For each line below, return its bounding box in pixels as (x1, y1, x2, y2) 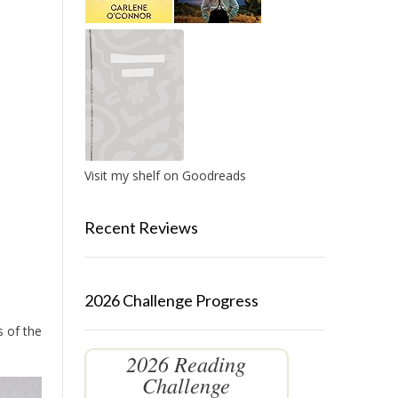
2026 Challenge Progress (84, 291, 259, 310)
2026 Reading (126, 349, 247, 378)
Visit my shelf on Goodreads (84, 167, 246, 184)
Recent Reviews (84, 218, 198, 237)
